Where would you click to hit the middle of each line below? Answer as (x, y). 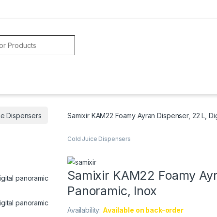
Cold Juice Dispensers (99, 139)
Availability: (85, 210)
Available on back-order (143, 210)
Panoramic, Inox (112, 191)
